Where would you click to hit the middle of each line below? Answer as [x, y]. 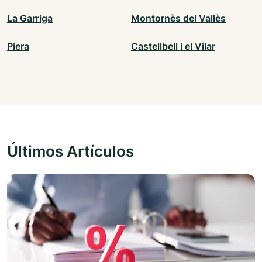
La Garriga [30, 18]
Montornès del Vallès [178, 18]
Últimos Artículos [70, 151]
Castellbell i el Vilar [173, 46]
